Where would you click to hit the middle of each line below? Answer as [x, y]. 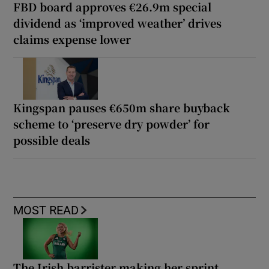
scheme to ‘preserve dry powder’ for [112, 123]
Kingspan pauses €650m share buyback [122, 107]
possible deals [52, 140]
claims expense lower [72, 39]
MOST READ [46, 210]
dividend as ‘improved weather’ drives [118, 23]
